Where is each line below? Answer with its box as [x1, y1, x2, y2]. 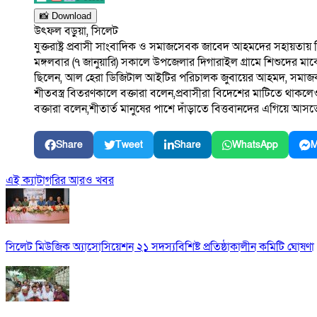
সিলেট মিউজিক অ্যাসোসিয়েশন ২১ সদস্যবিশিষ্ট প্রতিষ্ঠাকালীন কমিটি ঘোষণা [6, 239, 314, 255]
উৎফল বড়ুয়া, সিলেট [34, 23, 118, 40]
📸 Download [40, 11, 91, 22]
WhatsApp [232, 138, 278, 152]
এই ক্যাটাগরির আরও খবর [6, 173, 114, 189]
